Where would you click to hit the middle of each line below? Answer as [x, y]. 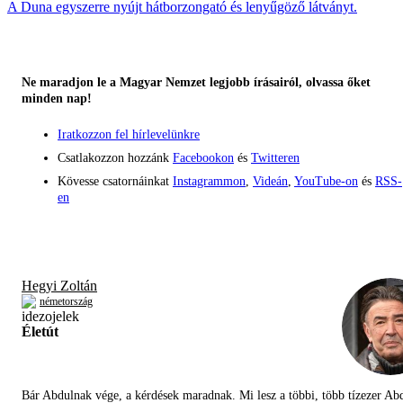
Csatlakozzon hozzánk [115, 158]
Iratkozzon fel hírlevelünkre [129, 135]
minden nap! [57, 99]
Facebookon [203, 158]
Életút [40, 332]
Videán [270, 182]
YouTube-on [326, 182]
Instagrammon [209, 182]
